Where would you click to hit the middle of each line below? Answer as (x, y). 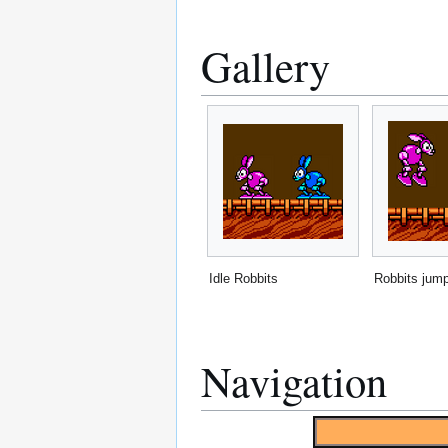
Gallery (265, 65)
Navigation (294, 380)
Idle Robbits (243, 279)
